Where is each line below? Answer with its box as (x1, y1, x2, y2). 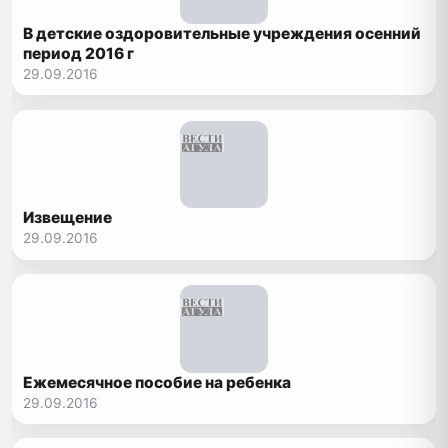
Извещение (23, 208, 113, 228)
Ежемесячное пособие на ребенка (23, 372, 292, 392)
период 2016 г (23, 43, 135, 63)
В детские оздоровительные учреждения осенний (23, 23, 422, 43)
